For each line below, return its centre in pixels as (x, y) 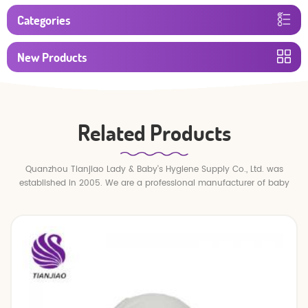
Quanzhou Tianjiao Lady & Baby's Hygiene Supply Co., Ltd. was (154, 170)
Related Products (154, 133)
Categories (44, 20)
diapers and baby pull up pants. (154, 197)
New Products (52, 57)
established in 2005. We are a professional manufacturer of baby (154, 184)
